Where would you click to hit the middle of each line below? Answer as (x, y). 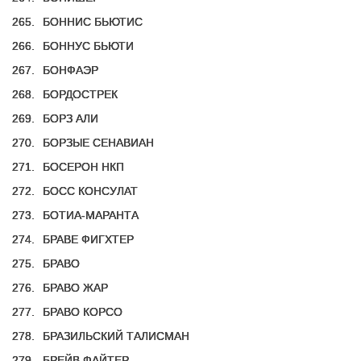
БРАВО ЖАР (75, 288)
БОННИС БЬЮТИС (93, 22)
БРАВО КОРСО (83, 312)
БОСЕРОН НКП (83, 167)
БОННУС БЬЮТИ (88, 46)
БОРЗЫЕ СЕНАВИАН (98, 143)
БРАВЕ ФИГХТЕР (88, 239)
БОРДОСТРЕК (80, 94)
